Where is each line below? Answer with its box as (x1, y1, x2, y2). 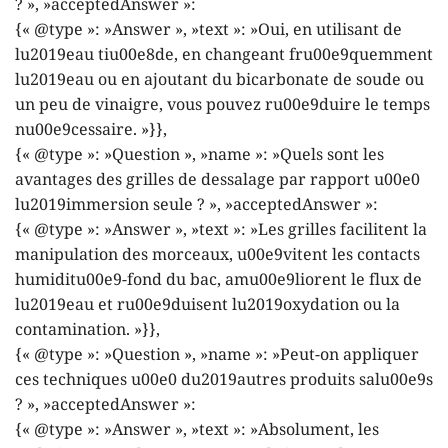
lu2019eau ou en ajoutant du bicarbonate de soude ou (15, 69, 424, 91)
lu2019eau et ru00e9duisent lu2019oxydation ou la (15, 294, 400, 316)
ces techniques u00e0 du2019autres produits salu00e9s (15, 369, 433, 391)
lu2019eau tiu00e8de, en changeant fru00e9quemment (15, 44, 433, 66)
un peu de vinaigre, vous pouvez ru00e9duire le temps (15, 94, 430, 116)
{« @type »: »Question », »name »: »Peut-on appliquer (15, 344, 419, 366)
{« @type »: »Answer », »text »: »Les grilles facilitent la (15, 219, 427, 241)
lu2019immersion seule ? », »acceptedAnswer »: (15, 194, 378, 216)
